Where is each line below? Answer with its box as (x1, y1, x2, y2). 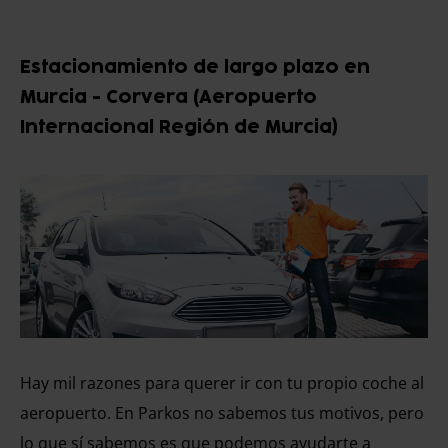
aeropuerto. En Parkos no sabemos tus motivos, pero (20, 402, 424, 425)
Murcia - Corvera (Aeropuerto (20, 89, 317, 106)
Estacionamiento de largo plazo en (20, 59, 370, 76)
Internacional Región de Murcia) (20, 119, 338, 136)
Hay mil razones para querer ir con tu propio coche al (20, 372, 424, 395)
